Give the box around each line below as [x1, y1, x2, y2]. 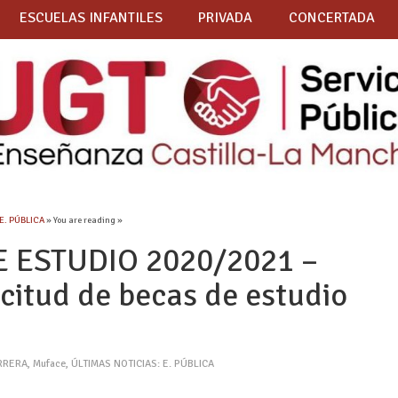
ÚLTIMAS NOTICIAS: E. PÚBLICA [71, 357, 215, 371]
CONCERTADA [288, 9, 375, 28]
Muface [33, 357, 67, 371]
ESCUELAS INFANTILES [19, 9, 163, 28]
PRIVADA [198, 9, 253, 28]
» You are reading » [44, 214, 123, 227]
